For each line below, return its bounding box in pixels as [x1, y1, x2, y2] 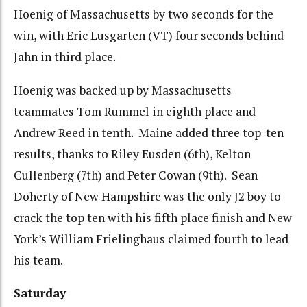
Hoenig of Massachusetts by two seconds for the [14, 6, 273, 23]
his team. [14, 251, 63, 268]
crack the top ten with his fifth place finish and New [14, 209, 292, 225]
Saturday [14, 285, 66, 302]
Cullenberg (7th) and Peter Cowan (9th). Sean [14, 167, 258, 183]
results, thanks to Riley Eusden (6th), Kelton [14, 145, 251, 162]
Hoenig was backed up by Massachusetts [14, 82, 232, 98]
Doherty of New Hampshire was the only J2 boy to [14, 188, 281, 204]
